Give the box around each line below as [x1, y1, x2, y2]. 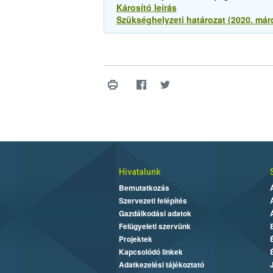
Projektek [118, 233, 152, 245]
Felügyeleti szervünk [118, 221, 191, 232]
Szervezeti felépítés [118, 195, 187, 207]
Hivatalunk [118, 167, 160, 177]
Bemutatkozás [118, 182, 169, 194]
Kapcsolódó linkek [118, 246, 183, 258]
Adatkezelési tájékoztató [118, 259, 204, 271]
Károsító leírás [116, 1, 177, 14]
